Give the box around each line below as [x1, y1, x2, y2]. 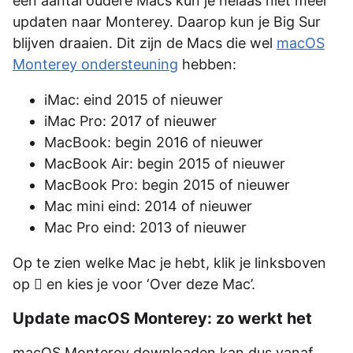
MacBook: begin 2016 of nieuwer [44, 134, 263, 151]
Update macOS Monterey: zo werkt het [13, 309, 312, 329]
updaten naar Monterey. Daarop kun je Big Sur [13, 13, 321, 31]
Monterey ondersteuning [13, 56, 178, 73]
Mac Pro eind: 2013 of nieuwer [44, 219, 247, 236]
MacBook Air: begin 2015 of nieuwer [44, 155, 285, 173]
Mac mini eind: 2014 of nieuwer [44, 198, 252, 215]
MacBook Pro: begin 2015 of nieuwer [44, 176, 290, 194]
